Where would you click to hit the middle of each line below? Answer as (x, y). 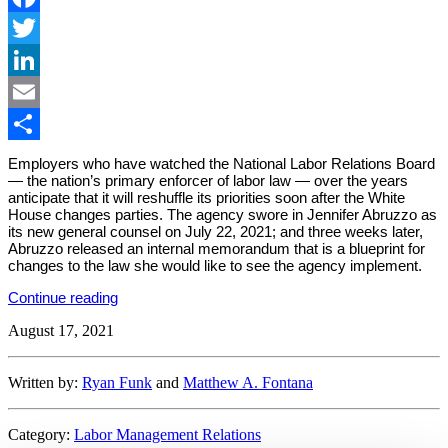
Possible (145, 365)
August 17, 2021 (61, 331)
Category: (41, 435)
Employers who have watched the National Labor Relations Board (221, 163)
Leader (139, 331)
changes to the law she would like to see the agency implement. (215, 265)
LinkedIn (37, 91)
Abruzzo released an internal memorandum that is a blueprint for (216, 248)
